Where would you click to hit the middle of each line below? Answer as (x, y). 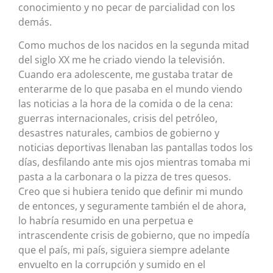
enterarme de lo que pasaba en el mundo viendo (130, 89)
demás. (35, 22)
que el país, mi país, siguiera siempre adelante (124, 250)
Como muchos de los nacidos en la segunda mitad (134, 45)
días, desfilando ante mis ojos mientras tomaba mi (134, 162)
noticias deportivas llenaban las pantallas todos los (136, 148)
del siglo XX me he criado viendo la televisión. (122, 60)
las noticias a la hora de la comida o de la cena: (126, 104)
